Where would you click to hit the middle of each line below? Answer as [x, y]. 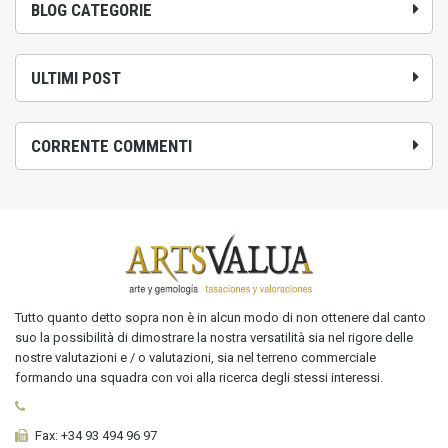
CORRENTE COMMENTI [111, 145]
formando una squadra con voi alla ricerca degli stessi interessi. [199, 377]
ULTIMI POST [76, 77]
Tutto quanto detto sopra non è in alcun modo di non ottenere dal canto [220, 317]
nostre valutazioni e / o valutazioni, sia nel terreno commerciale [195, 357]
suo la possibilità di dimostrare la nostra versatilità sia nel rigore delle [214, 337]
